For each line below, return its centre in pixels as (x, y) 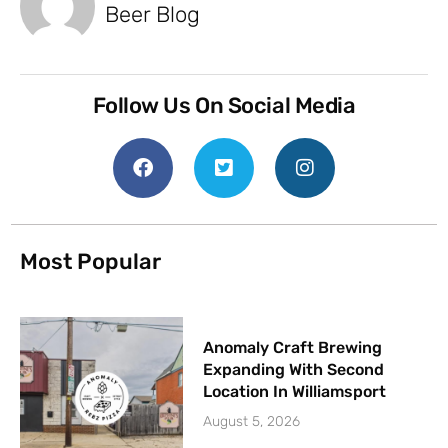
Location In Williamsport (295, 391)
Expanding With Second (294, 369)
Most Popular (90, 261)
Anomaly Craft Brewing (293, 347)
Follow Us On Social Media (224, 105)
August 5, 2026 (252, 421)
